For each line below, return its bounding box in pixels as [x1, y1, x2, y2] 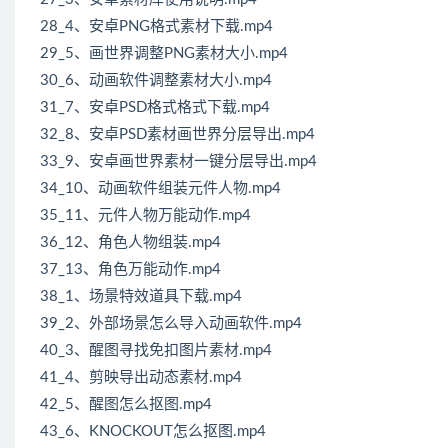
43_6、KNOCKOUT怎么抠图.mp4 [40, 424, 266, 440]
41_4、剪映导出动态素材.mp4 [40, 370, 242, 386]
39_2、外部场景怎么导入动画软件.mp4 [40, 316, 302, 332]
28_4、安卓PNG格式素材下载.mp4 [40, 19, 273, 35]
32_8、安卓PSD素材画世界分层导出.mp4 [40, 127, 315, 143]
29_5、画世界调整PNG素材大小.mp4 [40, 46, 288, 62]
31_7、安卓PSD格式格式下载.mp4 [40, 100, 270, 116]
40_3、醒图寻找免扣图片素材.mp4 [40, 343, 272, 359]
